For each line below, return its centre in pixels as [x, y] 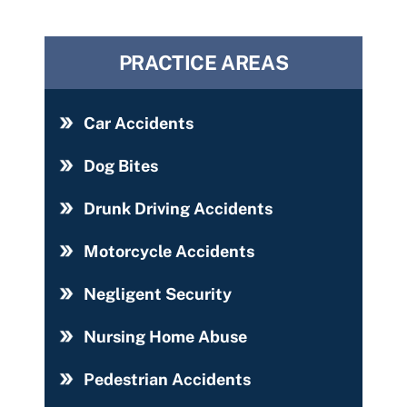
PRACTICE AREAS [203, 63]
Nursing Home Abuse [165, 337]
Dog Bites [121, 166]
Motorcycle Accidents [169, 252]
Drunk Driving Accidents [178, 209]
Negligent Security [158, 294]
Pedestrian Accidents [167, 380]
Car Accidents [139, 124]
